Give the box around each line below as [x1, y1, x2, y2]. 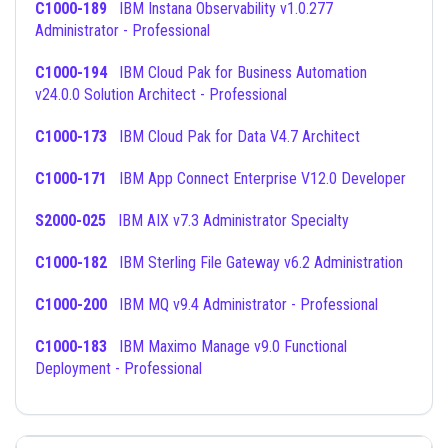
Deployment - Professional [35, 359, 202, 378]
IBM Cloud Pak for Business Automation [107, 63, 119, 82]
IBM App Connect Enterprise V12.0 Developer [119, 169, 406, 188]
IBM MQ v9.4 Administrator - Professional [119, 295, 378, 314]
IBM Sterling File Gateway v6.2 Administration [119, 253, 403, 272]
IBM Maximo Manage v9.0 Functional [107, 337, 119, 356]
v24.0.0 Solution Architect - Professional [35, 85, 287, 104]
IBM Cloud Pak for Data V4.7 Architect [119, 127, 360, 146]
